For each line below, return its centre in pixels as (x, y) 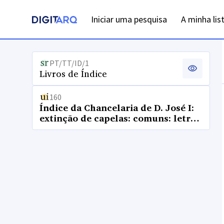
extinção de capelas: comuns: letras (120, 118)
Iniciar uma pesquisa (129, 19)
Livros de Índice (73, 73)
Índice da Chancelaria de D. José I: (117, 107)
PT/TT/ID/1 (69, 63)
